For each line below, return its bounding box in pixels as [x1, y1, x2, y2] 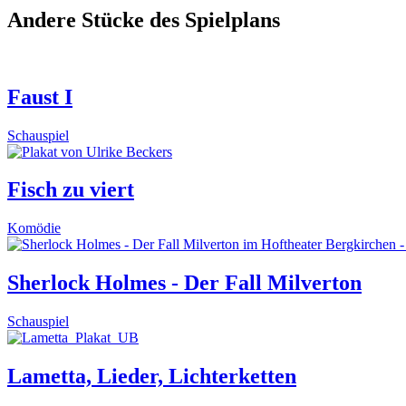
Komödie [7, 220, 61, 237]
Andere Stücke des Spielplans [7, 7, 280, 32]
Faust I [7, 84, 72, 109]
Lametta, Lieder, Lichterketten [7, 364, 296, 389]
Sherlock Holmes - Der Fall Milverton [7, 271, 362, 295]
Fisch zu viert [7, 178, 134, 202]
